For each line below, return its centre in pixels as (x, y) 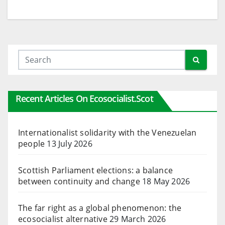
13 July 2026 (70, 143)
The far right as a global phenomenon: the (100, 208)
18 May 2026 (166, 181)
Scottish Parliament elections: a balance (95, 170)
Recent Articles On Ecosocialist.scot (84, 98)
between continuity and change (79, 181)
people (32, 143)
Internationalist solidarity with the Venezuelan (107, 132)
